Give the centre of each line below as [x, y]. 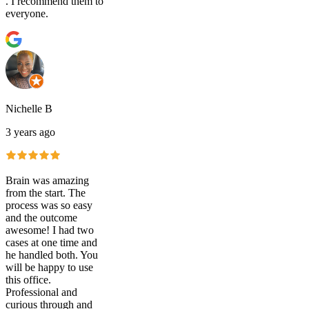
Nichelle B [29, 109]
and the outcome [41, 218]
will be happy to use [49, 268]
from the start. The [46, 193]
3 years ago [30, 132]
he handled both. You [52, 255]
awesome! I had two [50, 230]
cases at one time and [51, 243]
